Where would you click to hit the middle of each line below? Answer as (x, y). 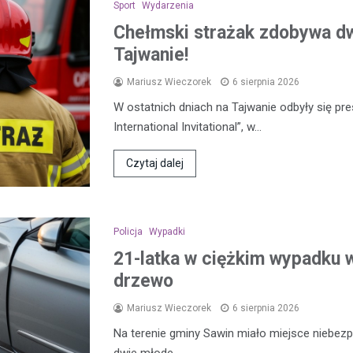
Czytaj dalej (155, 163)
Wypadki (167, 232)
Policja (128, 232)
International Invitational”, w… (188, 127)
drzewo (143, 281)
